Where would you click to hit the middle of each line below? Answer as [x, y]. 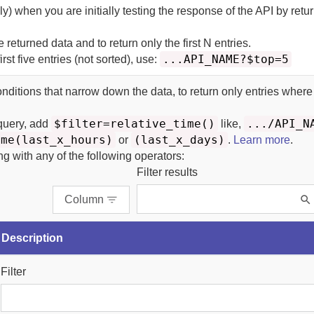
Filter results [167, 172]
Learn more [262, 140]
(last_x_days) [180, 140]
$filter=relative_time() [135, 124]
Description [33, 238]
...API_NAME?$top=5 [226, 59]
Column [84, 199]
